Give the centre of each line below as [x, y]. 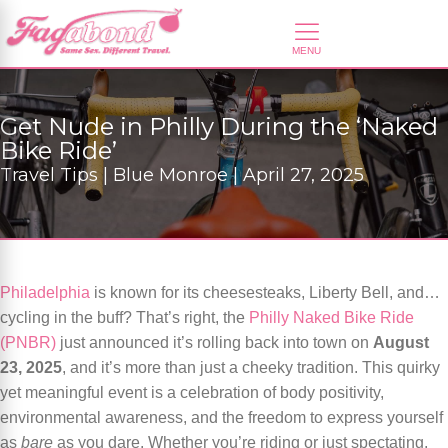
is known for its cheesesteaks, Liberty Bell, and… [265, 292]
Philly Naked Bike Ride [331, 317]
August [401, 342]
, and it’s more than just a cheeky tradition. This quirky [251, 367]
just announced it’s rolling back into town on [214, 342]
